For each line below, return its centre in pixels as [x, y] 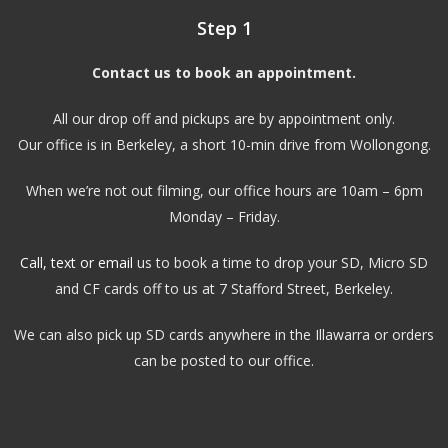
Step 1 [224, 27]
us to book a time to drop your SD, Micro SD [280, 262]
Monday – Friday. [224, 216]
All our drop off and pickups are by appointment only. [224, 118]
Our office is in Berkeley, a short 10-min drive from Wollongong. [224, 144]
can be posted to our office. [224, 360]
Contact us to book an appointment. [224, 72]
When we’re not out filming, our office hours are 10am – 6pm [224, 190]
